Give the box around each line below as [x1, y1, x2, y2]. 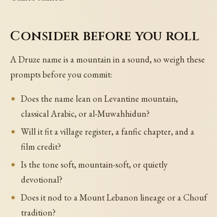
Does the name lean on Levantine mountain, [20, 93, 178, 104]
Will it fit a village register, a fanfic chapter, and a [20, 125, 194, 137]
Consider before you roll [10, 27, 199, 45]
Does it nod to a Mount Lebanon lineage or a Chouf [20, 191, 207, 203]
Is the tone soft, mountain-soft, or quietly [20, 158, 168, 170]
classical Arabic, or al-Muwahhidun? [20, 108, 150, 119]
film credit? [20, 140, 61, 152]
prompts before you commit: [10, 69, 113, 80]
